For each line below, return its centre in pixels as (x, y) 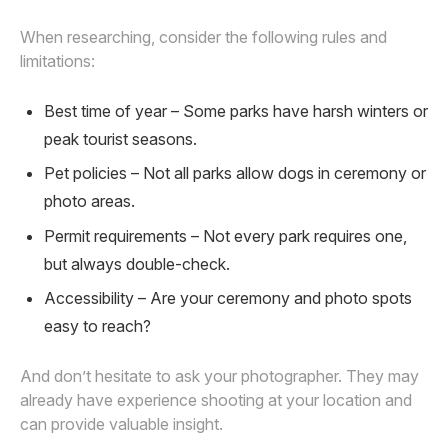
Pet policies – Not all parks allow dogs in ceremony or (235, 173)
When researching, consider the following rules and (203, 37)
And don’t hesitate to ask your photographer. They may (219, 376)
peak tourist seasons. (120, 139)
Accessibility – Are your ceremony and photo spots (228, 298)
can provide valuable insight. (121, 424)
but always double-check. (137, 263)
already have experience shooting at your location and (216, 400)
